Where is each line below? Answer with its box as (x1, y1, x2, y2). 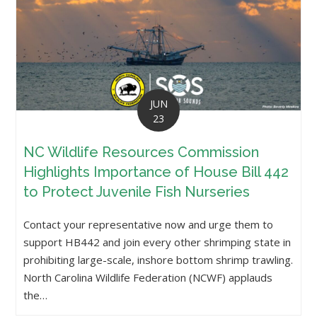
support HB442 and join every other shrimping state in (23, 234, 292, 249)
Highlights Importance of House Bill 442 (23, 163, 289, 180)
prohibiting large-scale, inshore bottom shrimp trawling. (23, 252, 294, 267)
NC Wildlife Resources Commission (23, 143, 260, 161)
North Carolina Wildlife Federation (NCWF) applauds (23, 270, 273, 284)
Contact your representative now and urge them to (23, 217, 274, 231)
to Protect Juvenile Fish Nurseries (23, 183, 250, 200)
